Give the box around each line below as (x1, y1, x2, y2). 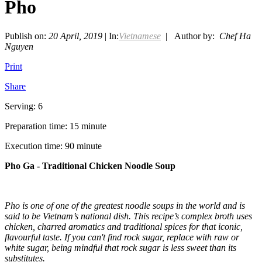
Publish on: (5, 30, 49, 41)
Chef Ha (219, 30, 251, 41)
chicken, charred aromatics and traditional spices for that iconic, (5, 221, 243, 232)
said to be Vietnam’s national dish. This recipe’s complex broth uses (5, 211, 252, 221)
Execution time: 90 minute (5, 140, 102, 151)
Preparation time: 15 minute (5, 120, 106, 131)
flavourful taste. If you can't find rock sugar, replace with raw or (5, 232, 239, 242)
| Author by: (161, 30, 219, 41)
